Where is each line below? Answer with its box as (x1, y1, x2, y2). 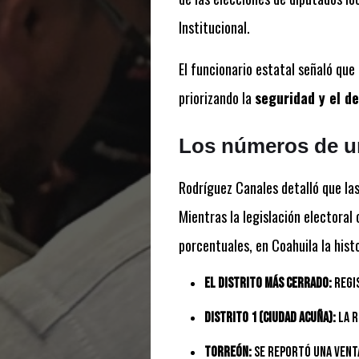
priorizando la (178, 87, 255, 109)
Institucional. (178, 17, 250, 38)
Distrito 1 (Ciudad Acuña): (204, 309, 336, 327)
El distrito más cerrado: (204, 275, 332, 292)
